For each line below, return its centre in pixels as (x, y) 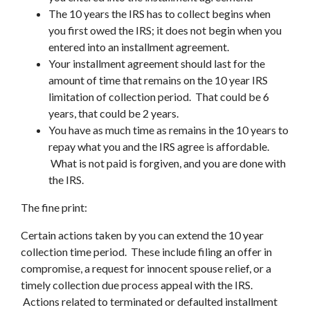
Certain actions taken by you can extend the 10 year (142, 235)
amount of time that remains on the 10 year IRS (158, 80)
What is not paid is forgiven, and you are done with (167, 163)
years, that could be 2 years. (113, 113)
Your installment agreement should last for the (157, 63)
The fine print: (54, 207)
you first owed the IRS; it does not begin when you (165, 30)
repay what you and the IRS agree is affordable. (159, 146)
